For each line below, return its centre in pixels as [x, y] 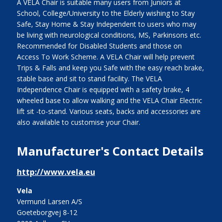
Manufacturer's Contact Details [110, 151]
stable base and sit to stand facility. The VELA [89, 78]
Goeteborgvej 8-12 [47, 212]
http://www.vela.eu [56, 172]
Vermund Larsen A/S [49, 201]
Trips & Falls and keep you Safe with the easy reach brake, [110, 67]
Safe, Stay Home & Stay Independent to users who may [106, 24]
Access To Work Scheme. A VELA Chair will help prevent [106, 56]
